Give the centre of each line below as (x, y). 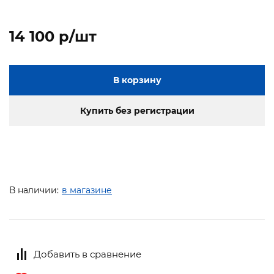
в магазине (87, 191)
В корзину (137, 80)
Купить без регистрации (137, 111)
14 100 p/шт (53, 37)
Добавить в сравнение (87, 254)
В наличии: (34, 191)
